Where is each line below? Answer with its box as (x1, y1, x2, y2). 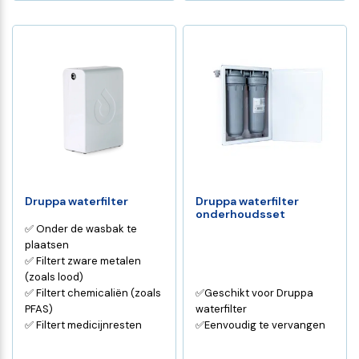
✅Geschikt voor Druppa (196, 285, 314, 300)
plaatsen (25, 237, 70, 252)
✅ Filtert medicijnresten (25, 317, 143, 332)
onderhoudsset (196, 207, 286, 222)
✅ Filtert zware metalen (25, 253, 142, 268)
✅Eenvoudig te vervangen (196, 317, 326, 332)
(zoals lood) (25, 269, 84, 284)
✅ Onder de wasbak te (25, 221, 138, 236)
